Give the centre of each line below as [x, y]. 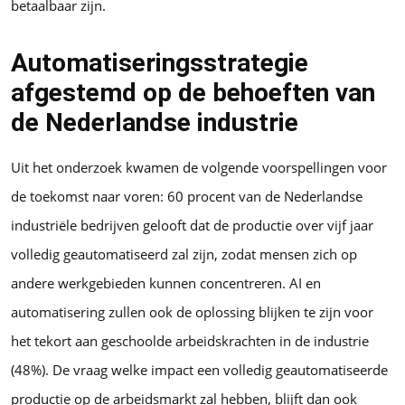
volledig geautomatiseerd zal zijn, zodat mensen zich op [184, 254]
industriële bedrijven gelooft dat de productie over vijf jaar [192, 226]
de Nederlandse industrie [158, 123]
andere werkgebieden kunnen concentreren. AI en [166, 283]
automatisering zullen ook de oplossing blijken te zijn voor [192, 312]
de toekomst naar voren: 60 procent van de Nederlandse [187, 197]
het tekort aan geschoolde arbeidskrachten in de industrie [190, 341]
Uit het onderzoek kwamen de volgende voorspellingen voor [199, 168]
